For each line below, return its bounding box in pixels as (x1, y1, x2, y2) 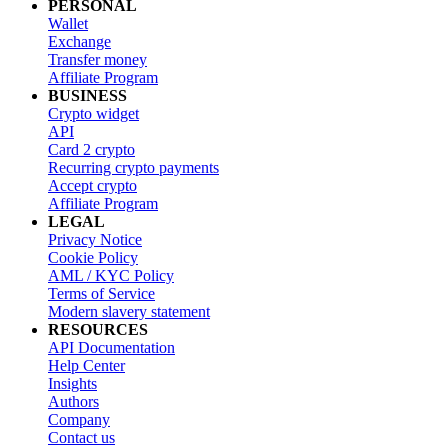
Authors (48, 393, 99, 411)
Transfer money (48, 51, 147, 69)
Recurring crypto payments (48, 159, 219, 177)
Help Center (48, 357, 125, 375)
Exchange (48, 33, 111, 51)
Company (48, 411, 110, 429)
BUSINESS (48, 87, 127, 105)
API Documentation (48, 339, 175, 357)
